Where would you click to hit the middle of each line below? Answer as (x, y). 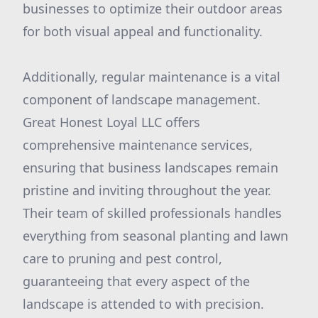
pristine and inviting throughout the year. (147, 190)
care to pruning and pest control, (122, 258)
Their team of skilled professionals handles (152, 213)
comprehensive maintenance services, (138, 145)
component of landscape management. (142, 99)
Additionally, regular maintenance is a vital (152, 77)
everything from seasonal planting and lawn (155, 236)
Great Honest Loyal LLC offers (111, 122)
